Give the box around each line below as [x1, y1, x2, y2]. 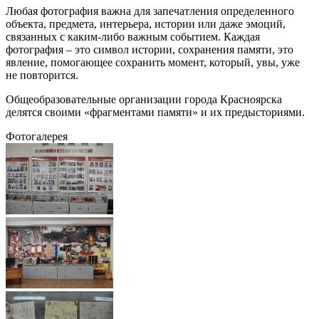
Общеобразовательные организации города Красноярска [6, 93, 282, 105]
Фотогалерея [6, 130, 68, 142]
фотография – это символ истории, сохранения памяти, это [6, 43, 293, 56]
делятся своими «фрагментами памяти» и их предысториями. [6, 105, 305, 118]
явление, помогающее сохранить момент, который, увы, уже [6, 56, 300, 68]
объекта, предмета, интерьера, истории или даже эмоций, [6, 17, 286, 30]
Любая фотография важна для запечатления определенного [6, 4, 294, 17]
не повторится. [6, 68, 78, 81]
